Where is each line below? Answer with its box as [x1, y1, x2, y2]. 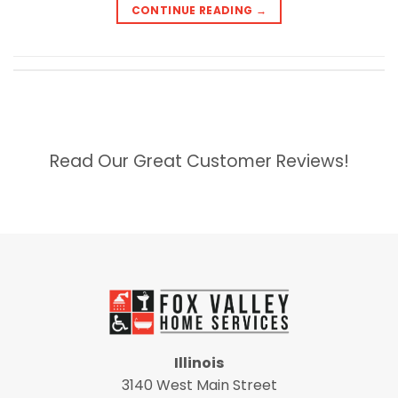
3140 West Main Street [121, 374, 277, 395]
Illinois [174, 352, 224, 373]
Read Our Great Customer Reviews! [49, 148, 349, 173]
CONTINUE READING [131, 2, 256, 18]
